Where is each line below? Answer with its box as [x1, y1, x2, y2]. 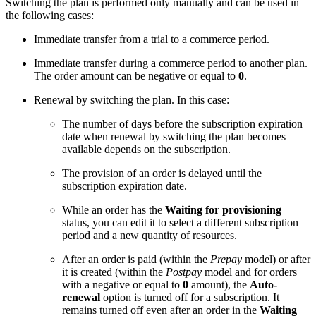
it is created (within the [62, 266, 166, 279]
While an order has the [62, 204, 165, 217]
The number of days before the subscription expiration [62, 118, 303, 130]
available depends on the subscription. [62, 143, 233, 156]
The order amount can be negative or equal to [34, 70, 238, 83]
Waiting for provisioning [165, 204, 281, 217]
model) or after [245, 253, 310, 266]
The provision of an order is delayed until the [62, 167, 262, 180]
